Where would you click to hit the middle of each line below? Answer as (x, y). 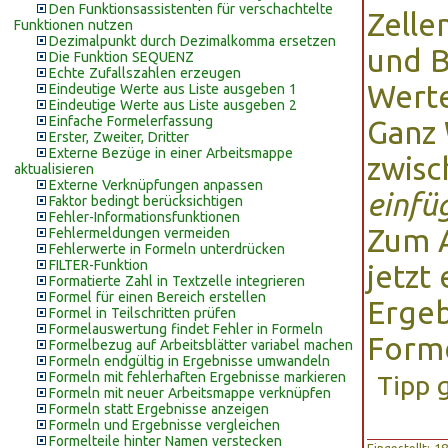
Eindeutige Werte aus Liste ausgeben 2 (173, 105)
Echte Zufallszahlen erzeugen (145, 73)
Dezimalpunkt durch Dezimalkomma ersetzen (192, 41)
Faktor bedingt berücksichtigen (146, 201)
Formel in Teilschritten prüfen (142, 313)
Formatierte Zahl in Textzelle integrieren (177, 281)
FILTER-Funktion (98, 265)
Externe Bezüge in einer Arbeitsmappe (171, 153)
